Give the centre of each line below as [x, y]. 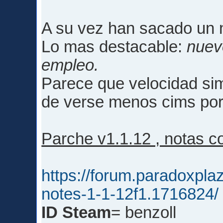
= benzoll [144, 213]
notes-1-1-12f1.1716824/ [130, 194]
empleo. [70, 65]
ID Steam [76, 213]
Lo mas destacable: [114, 47]
